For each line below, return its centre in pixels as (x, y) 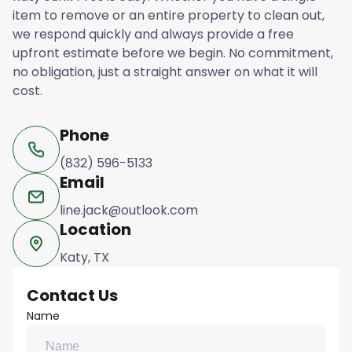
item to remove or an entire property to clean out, (169, 16)
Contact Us (72, 296)
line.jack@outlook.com (129, 211)
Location (95, 230)
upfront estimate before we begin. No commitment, (173, 53)
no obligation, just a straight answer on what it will (165, 72)
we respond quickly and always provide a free (153, 35)
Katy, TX (84, 258)
